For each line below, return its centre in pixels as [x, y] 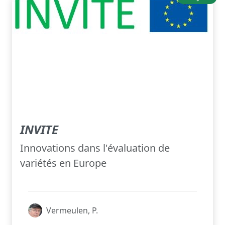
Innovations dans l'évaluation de [95, 148]
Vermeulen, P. [72, 211]
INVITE [39, 130]
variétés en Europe [63, 163]
